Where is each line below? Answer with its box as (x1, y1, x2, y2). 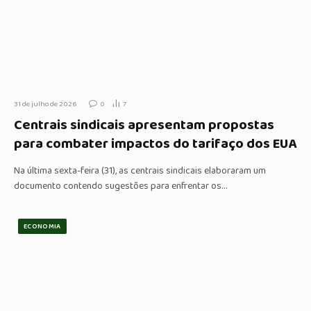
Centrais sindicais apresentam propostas (14, 114, 274, 137)
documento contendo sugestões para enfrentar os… (14, 178, 227, 194)
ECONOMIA (24, 221, 61, 233)
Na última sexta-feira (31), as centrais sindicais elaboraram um (14, 163, 266, 179)
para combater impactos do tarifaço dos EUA (14, 133, 296, 155)
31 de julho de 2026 (14, 98, 76, 111)
